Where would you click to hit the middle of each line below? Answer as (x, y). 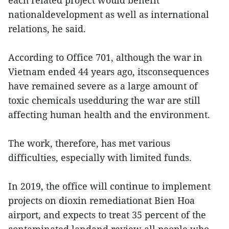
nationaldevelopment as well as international (109, 14)
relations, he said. (47, 28)
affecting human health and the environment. (109, 114)
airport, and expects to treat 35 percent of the (107, 214)
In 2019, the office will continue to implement (109, 186)
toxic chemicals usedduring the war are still (104, 100)
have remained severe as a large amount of (103, 86)
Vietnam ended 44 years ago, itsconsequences (109, 71)
